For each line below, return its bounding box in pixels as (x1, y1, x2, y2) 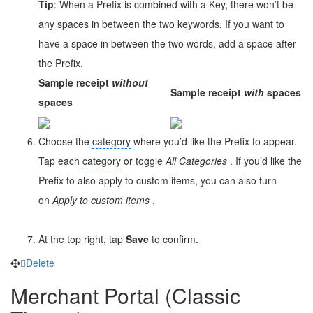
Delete (26, 255, 54, 270)
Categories (179, 153, 230, 168)
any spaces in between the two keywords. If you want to (38, 16, 284, 31)
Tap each (38, 153, 82, 168)
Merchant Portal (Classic (10, 279, 240, 310)
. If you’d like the (230, 153, 302, 168)
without (112, 75, 148, 89)
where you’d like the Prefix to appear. (131, 133, 297, 148)
